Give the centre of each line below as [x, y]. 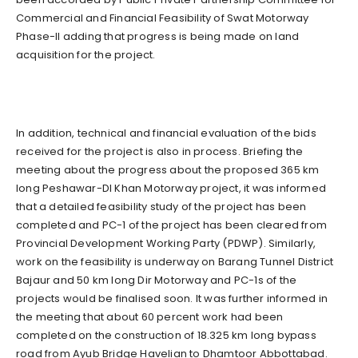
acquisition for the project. [86, 54]
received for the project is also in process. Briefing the [160, 151]
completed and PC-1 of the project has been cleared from [172, 225]
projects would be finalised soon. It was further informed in [172, 298]
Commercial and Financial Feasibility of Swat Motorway [163, 18]
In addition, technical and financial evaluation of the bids [166, 133]
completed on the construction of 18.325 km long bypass [166, 335]
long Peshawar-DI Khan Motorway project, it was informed [171, 188]
